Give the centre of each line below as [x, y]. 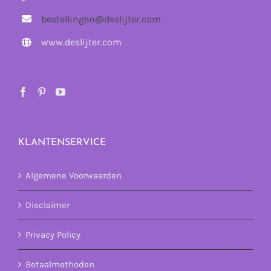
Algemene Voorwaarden [73, 175]
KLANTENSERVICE [62, 142]
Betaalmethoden [60, 264]
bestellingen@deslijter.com [101, 19]
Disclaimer [47, 205]
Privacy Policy [53, 234]
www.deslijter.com [82, 42]
